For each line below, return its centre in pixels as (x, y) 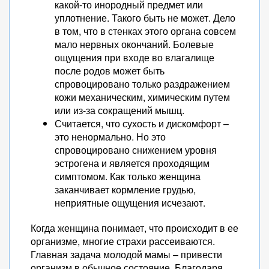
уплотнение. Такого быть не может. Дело (145, 18)
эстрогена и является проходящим (132, 163)
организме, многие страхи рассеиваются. (123, 241)
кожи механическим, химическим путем (142, 97)
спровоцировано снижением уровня (136, 150)
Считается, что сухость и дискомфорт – (142, 123)
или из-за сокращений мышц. (119, 110)
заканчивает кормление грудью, (125, 189)
